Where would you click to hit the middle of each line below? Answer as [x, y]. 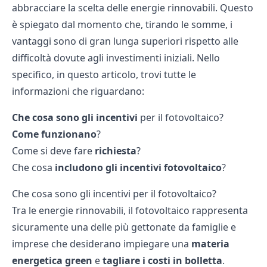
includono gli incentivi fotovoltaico [138, 167]
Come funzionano [54, 134]
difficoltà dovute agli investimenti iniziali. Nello [116, 58]
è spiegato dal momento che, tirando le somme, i [122, 24]
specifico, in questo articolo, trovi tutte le [104, 74]
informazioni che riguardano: [78, 91]
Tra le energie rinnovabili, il [74, 210]
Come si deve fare [53, 150]
